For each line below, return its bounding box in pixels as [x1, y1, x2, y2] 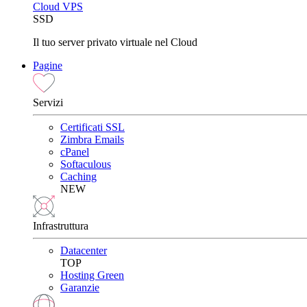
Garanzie [60, 281, 99, 293]
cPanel [60, 145, 89, 158]
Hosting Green [60, 269, 124, 281]
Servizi [33, 96, 63, 108]
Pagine [33, 59, 62, 71]
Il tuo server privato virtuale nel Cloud [33, 36, 197, 48]
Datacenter [60, 244, 107, 256]
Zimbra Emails [60, 133, 124, 145]
